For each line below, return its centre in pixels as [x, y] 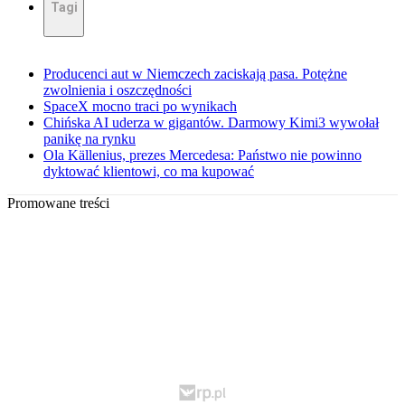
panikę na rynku [89, 139]
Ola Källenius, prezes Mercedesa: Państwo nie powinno [202, 155]
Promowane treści [58, 203]
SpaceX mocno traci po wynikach [140, 107]
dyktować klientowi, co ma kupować [149, 172]
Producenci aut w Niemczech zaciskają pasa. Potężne [195, 74]
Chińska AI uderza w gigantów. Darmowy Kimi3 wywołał [211, 123]
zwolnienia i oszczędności [118, 90]
